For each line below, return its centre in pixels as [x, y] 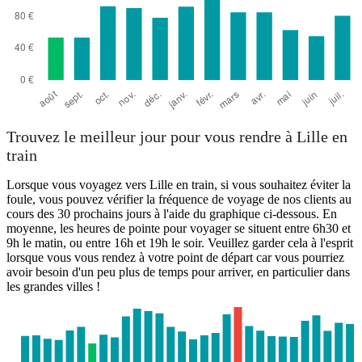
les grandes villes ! [53, 287]
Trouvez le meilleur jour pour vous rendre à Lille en [177, 136]
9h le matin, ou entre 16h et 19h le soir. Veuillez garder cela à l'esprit [180, 243]
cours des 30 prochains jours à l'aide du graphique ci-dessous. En [172, 214]
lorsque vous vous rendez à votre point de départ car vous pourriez [175, 258]
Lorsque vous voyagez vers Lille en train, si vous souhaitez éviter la [179, 185]
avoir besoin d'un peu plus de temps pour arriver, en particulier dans [178, 272]
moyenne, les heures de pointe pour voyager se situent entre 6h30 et [179, 229]
